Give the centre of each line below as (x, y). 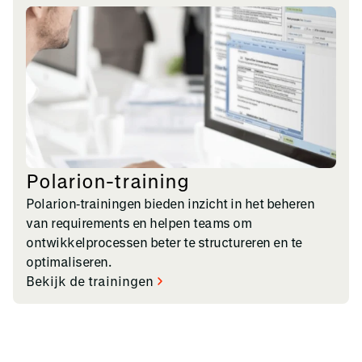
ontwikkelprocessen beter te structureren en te (164, 242)
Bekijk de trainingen (90, 280)
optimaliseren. (69, 261)
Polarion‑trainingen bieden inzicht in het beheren (170, 203)
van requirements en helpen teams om (139, 222)
